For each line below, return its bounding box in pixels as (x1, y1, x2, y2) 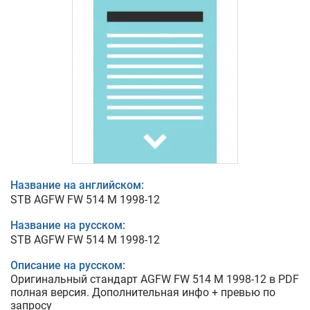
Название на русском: (10, 219, 125, 232)
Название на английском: (10, 179, 144, 192)
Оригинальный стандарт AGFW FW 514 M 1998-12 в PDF (10, 273, 299, 286)
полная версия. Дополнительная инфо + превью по (10, 286, 275, 299)
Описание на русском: (10, 259, 125, 272)
